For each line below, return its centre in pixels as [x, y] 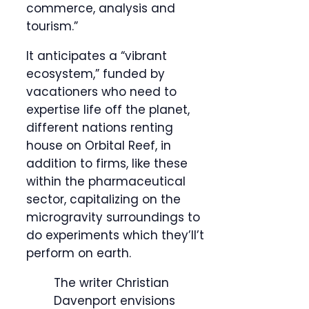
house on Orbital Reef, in [99, 146]
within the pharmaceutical [106, 182]
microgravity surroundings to [113, 218]
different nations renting [100, 128]
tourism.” [52, 27]
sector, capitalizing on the [103, 200]
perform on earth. [79, 253]
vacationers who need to [101, 92]
